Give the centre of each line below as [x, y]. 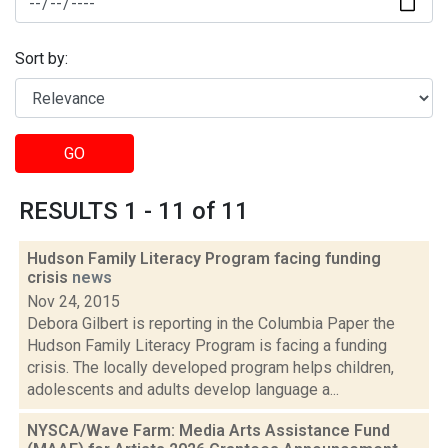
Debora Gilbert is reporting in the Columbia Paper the [211, 323]
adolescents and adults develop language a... [183, 389]
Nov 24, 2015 [73, 301]
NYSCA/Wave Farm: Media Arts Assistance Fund [208, 430]
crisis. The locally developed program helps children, [210, 367]
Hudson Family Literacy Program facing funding [204, 258]
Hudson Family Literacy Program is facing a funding [207, 345]
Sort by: [41, 59]
